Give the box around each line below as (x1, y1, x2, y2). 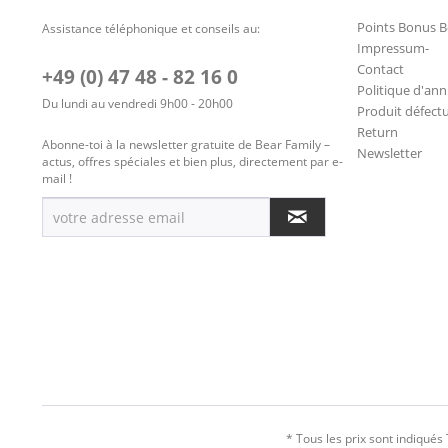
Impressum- (357, 39, 429, 58)
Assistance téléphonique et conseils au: (42, 20, 260, 38)
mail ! (42, 170, 72, 188)
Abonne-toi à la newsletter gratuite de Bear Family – (42, 136, 330, 154)
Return (357, 123, 398, 142)
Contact (357, 60, 404, 79)
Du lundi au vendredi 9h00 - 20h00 (42, 95, 233, 113)
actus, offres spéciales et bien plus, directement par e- (42, 153, 343, 171)
